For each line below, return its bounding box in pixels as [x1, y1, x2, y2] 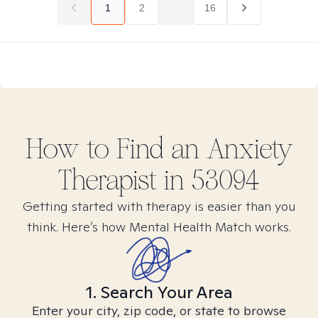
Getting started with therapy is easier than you [22, 198, 296, 214]
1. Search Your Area [85, 281, 233, 303]
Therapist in [58, 163, 192, 197]
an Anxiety [170, 132, 293, 166]
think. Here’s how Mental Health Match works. [27, 219, 291, 235]
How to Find [25, 132, 171, 166]
